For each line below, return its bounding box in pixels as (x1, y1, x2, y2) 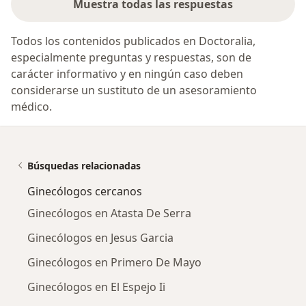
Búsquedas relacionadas (27, 159, 141, 173)
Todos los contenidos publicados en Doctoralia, (11, 33, 255, 49)
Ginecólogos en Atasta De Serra (27, 206, 191, 221)
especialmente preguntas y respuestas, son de (11, 50, 251, 66)
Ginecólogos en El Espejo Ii (27, 279, 165, 295)
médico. (11, 99, 52, 115)
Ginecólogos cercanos (27, 184, 142, 199)
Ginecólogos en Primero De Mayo (27, 255, 201, 270)
